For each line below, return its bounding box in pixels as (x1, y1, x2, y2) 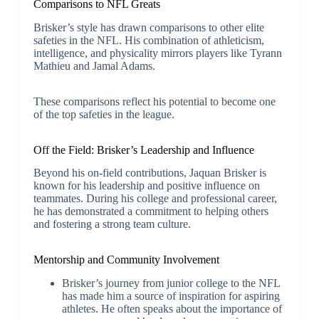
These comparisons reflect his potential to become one (33, 95, 276, 108)
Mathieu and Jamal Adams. (33, 59, 155, 72)
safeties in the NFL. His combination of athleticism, (33, 33, 264, 46)
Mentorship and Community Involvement (33, 253, 219, 266)
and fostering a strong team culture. (33, 218, 191, 231)
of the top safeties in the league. (33, 108, 174, 120)
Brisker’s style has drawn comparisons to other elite (33, 21, 264, 33)
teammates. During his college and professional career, (33, 192, 277, 205)
